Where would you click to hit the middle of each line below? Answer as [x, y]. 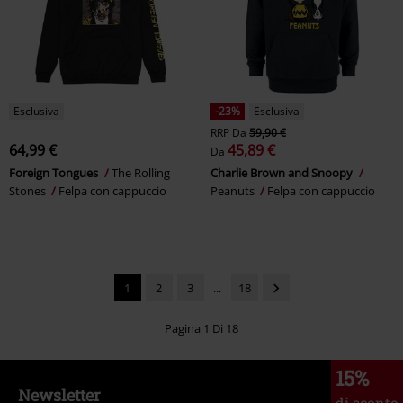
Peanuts [234, 190]
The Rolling [141, 172]
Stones [29, 190]
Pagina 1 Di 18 [201, 328]
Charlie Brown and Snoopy [283, 172]
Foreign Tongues [55, 172]
